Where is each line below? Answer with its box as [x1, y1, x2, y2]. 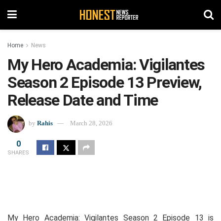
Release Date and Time [7, 91, 158, 110]
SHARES [7, 149, 29, 156]
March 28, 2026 [70, 119, 112, 127]
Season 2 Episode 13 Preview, [7, 73, 202, 92]
